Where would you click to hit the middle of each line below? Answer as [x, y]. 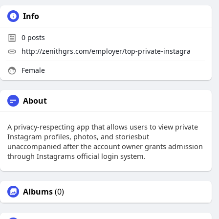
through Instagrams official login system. [77, 156]
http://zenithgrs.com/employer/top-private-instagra [106, 51]
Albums [38, 192]
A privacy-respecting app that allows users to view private [103, 127]
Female [32, 70]
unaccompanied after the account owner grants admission [105, 146]
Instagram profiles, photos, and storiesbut [78, 136]
